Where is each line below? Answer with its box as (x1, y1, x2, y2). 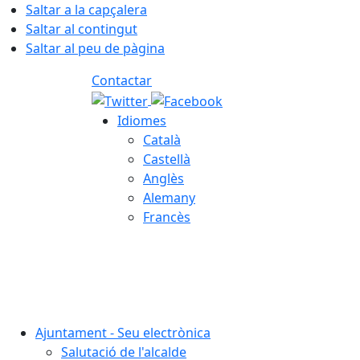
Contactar (92, 72, 152, 89)
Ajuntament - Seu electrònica (35, 323, 211, 342)
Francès (143, 207, 190, 226)
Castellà (143, 149, 190, 168)
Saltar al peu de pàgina (26, 39, 165, 57)
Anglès (143, 169, 184, 187)
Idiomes (117, 111, 166, 129)
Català (143, 130, 181, 149)
